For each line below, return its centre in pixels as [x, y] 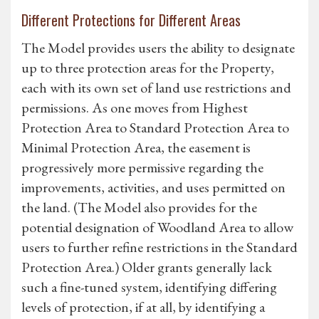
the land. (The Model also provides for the [139, 208]
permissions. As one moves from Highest [135, 108]
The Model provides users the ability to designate [158, 48]
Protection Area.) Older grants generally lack [147, 267]
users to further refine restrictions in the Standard [159, 247]
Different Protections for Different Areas [131, 20]
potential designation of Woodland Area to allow [157, 228]
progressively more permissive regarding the [142, 168]
